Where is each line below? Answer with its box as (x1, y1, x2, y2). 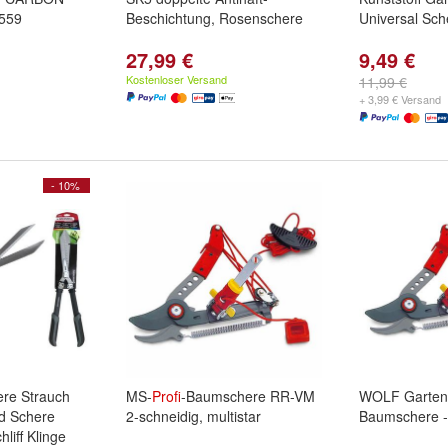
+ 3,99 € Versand (359, 91, 441, 107)
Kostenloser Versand (126, 71, 227, 87)
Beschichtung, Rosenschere (126, 8, 303, 28)
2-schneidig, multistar (126, 406, 261, 426)
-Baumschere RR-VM (181, 386, 315, 406)
